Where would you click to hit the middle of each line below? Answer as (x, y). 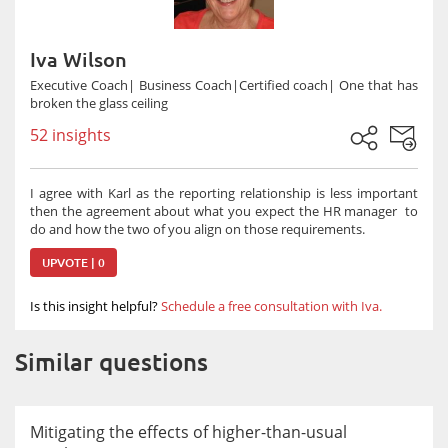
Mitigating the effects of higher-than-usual (188, 432)
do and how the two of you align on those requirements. (197, 229)
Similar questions (111, 362)
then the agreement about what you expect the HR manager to (224, 211)
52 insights (70, 135)
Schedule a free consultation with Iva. (271, 306)
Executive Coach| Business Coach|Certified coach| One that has (224, 85)
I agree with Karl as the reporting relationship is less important (224, 193)
